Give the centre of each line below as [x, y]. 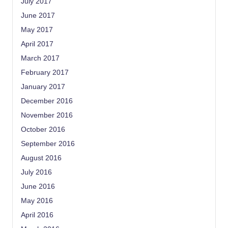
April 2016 [37, 215]
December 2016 [47, 101]
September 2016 [48, 144]
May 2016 [37, 201]
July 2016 [36, 172]
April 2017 [37, 44]
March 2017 [40, 58]
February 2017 [45, 72]
